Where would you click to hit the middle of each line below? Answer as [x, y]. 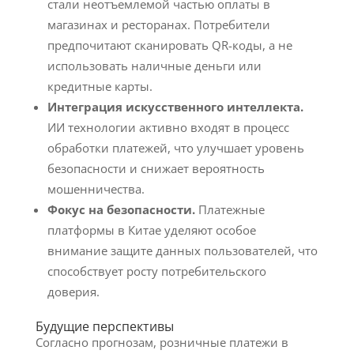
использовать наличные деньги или [154, 66]
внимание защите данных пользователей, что [182, 250]
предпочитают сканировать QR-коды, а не [169, 45]
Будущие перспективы [104, 326]
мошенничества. [96, 189]
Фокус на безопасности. [121, 209]
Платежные [230, 209]
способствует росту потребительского [156, 271]
